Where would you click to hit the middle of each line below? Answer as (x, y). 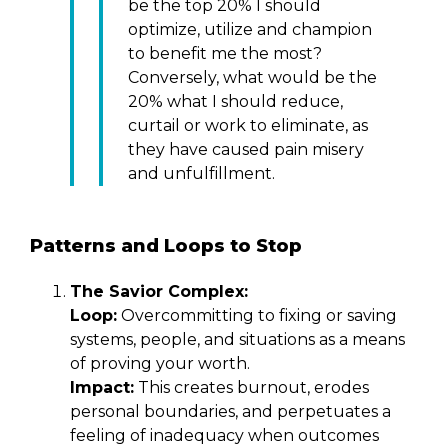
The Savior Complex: (159, 291)
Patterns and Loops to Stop (166, 245)
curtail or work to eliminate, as (248, 125)
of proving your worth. (160, 363)
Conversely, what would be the (252, 77)
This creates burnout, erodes (251, 387)
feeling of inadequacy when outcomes (224, 435)
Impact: (102, 387)
